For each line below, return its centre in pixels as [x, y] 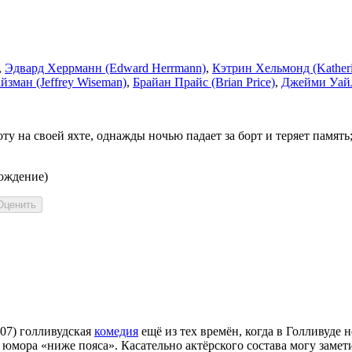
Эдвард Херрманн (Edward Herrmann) [105, 68]
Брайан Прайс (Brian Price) [204, 82]
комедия [116, 332]
